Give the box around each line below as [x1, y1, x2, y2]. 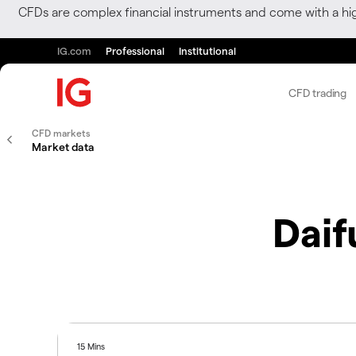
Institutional [179, 44, 236, 56]
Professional [106, 44, 164, 56]
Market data [32, 140, 95, 153]
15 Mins [77, 340, 106, 351]
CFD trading [288, 85, 347, 99]
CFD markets [32, 127, 91, 138]
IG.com [57, 44, 91, 56]
